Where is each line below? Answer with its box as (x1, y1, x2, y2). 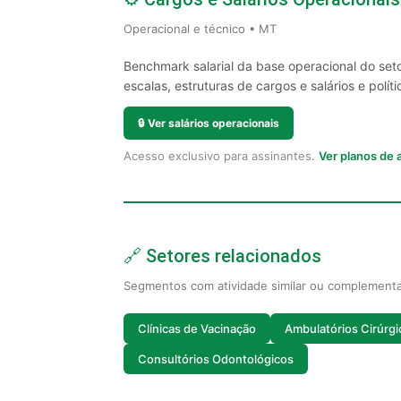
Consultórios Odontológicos (138, 351, 294, 366)
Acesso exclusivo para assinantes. (124, 149, 319, 163)
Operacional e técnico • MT (124, 21, 277, 36)
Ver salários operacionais (148, 116, 279, 130)
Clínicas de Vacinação (138, 320, 256, 336)
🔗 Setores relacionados (124, 245, 321, 267)
